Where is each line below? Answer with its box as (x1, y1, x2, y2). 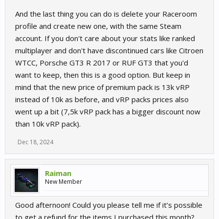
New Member (45, 177, 82, 186)
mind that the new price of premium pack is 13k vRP (15, 82, 190, 92)
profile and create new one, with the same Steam (15, 21, 181, 31)
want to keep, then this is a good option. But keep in (15, 70, 190, 80)
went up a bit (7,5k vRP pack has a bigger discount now (15, 107, 200, 116)
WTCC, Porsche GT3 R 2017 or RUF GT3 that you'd (15, 58, 188, 67)
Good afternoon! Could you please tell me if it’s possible (15, 200, 202, 210)
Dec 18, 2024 (18, 138, 53, 146)
